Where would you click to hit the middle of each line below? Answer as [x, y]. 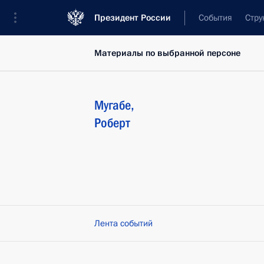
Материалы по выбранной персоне [167, 53]
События [215, 18]
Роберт [112, 123]
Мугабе [113, 105]
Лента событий [123, 223]
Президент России [133, 18]
